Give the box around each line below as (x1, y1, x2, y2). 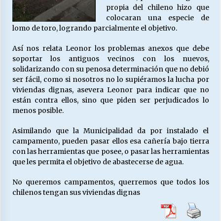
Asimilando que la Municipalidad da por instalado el (12, 126, 209, 136)
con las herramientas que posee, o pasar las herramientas (12, 147, 209, 156)
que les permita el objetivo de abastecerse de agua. (12, 157, 184, 167)
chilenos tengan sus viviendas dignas (12, 188, 140, 197)
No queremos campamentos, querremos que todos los (12, 178, 209, 187)
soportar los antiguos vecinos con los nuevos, (12, 54, 209, 64)
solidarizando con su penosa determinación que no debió (12, 65, 209, 74)
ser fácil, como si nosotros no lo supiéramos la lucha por (12, 75, 209, 84)
